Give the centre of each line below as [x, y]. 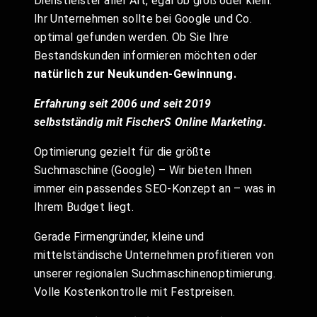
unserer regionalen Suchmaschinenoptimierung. [155, 273]
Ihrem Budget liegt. [84, 207]
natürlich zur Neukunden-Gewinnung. [135, 74]
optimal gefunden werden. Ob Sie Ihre [132, 37]
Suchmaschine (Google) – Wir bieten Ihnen [143, 170]
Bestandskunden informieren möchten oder [146, 56]
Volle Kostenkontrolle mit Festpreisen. [136, 292]
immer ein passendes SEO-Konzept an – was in [155, 189]
